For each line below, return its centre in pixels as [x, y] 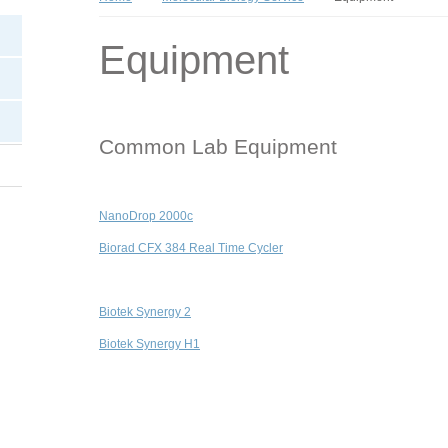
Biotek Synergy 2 [145, 312]
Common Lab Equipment [218, 146]
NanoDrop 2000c [146, 216]
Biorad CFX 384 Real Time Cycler [191, 248]
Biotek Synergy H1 [149, 344]
